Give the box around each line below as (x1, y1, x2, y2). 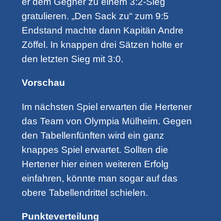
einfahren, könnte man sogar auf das (21, 173, 178, 184)
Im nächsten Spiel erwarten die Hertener (21, 101, 192, 112)
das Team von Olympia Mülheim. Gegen (21, 115, 192, 126)
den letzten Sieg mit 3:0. (21, 54, 123, 65)
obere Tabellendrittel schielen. (21, 187, 148, 198)
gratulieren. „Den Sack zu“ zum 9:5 (21, 11, 169, 22)
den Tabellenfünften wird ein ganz (21, 130, 164, 141)
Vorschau (21, 77, 65, 88)
